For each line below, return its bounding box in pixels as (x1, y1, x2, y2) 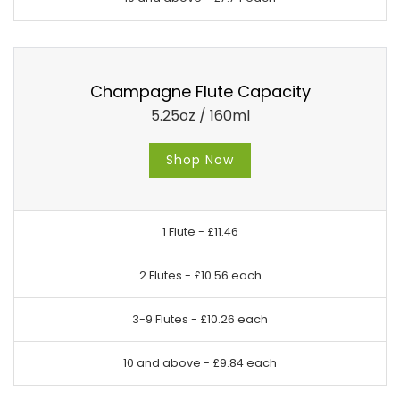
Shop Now (166, 150, 234, 169)
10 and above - (123, 355, 212, 371)
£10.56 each (193, 268, 262, 283)
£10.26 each (200, 312, 268, 327)
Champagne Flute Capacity (89, 79, 311, 103)
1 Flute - (162, 224, 207, 239)
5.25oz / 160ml (150, 104, 250, 126)
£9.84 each (212, 355, 277, 371)
